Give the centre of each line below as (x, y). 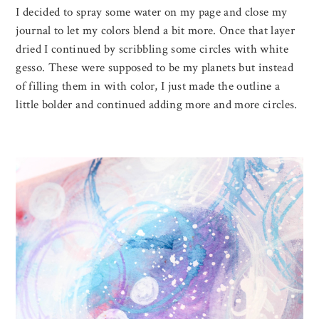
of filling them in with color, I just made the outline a (148, 87)
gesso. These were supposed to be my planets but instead (155, 68)
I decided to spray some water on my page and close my (152, 12)
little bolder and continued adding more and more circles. (157, 105)
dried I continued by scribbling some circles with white (152, 49)
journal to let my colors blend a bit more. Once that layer (156, 31)
